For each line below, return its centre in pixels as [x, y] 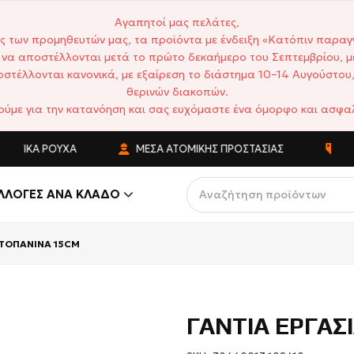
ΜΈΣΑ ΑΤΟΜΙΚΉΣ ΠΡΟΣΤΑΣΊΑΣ [192, 149]
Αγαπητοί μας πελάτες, [177, 22]
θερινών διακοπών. [177, 92]
